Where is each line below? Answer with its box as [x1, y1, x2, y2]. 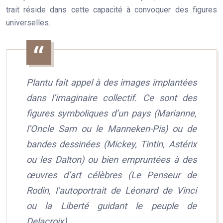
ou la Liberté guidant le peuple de [26, 201, 197, 211]
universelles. [6, 18, 50, 27]
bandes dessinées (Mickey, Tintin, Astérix [26, 139, 197, 149]
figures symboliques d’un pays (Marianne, [26, 108, 197, 118]
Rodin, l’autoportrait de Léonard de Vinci [26, 185, 197, 196]
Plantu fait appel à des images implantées [26, 77, 197, 88]
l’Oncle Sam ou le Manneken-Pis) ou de [26, 123, 197, 134]
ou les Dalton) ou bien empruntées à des [26, 154, 197, 165]
